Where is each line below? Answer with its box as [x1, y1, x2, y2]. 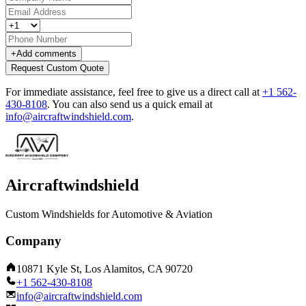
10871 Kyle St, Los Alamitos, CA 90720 [16, 262, 193, 275]
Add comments [16, 48, 76, 59]
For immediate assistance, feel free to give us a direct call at [5, 86, 262, 98]
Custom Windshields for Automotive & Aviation [5, 208, 212, 221]
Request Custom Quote [11, 63, 104, 74]
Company [5, 233, 61, 248]
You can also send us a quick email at [52, 98, 212, 111]
